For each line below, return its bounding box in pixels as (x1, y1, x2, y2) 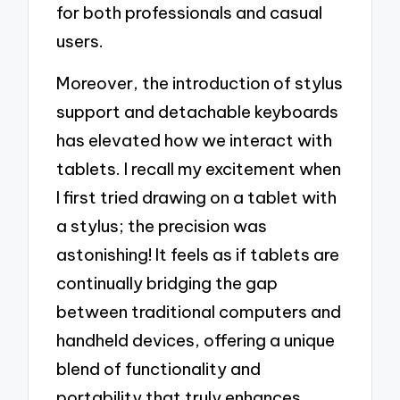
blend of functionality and (56, 358, 262, 380)
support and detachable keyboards (56, 101, 339, 123)
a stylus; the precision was (56, 215, 268, 237)
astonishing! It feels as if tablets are (56, 244, 340, 266)
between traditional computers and (56, 301, 342, 323)
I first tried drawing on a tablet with (56, 187, 337, 209)
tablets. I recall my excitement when (56, 158, 342, 180)
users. (56, 29, 104, 52)
